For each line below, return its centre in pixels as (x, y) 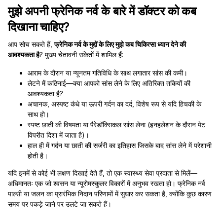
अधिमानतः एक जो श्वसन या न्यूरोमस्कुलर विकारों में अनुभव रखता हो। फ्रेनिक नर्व (107, 183)
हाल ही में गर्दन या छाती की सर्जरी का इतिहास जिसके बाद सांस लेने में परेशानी (120, 145)
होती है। (38, 156)
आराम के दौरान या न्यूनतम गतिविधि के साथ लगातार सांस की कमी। (108, 73)
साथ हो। (38, 114)
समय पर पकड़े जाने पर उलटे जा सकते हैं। (60, 204)
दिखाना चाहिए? (39, 27)
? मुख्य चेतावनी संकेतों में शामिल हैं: (81, 55)
